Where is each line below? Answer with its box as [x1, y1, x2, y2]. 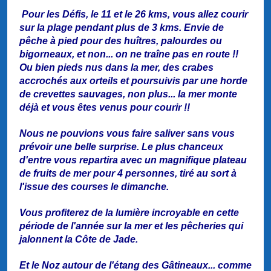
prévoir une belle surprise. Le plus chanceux [19, 142, 223, 152]
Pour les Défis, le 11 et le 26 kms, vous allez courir [22, 9, 248, 20]
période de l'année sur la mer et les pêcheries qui [19, 221, 243, 232]
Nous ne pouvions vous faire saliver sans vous [19, 128, 235, 139]
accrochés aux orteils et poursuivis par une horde [19, 76, 247, 87]
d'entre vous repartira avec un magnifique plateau [19, 155, 247, 166]
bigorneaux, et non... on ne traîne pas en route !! [19, 49, 238, 60]
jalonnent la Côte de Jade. [19, 234, 138, 245]
